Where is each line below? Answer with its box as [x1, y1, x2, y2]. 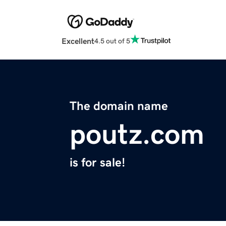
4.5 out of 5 [94, 37, 130, 44]
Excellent [62, 37, 94, 45]
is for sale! [70, 156, 125, 169]
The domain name [70, 100, 168, 112]
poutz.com [70, 120, 204, 149]
